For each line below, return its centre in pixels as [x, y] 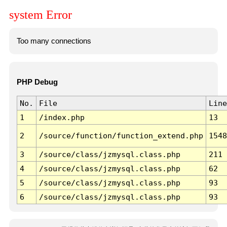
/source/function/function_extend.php [121, 136]
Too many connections [54, 41]
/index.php [62, 118]
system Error [41, 15]
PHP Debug [37, 82]
